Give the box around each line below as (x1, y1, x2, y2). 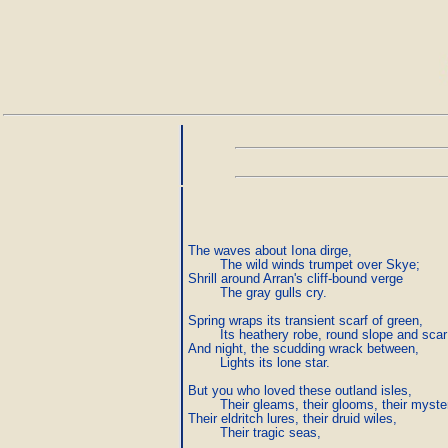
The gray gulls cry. (188, 285, 327, 300)
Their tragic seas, (188, 425, 321, 440)
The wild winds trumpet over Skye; (188, 257, 420, 272)
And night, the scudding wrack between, (188, 341, 419, 356)
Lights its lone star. (188, 355, 330, 370)
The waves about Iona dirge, (188, 243, 352, 258)
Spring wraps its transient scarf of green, (188, 313, 423, 328)
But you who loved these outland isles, (188, 383, 412, 398)
